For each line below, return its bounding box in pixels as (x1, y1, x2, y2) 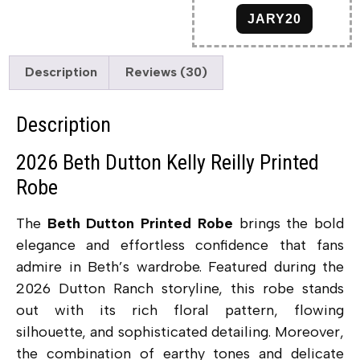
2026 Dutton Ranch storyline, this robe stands (16, 280, 344, 298)
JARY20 (247, 11, 302, 26)
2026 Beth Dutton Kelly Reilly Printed (16, 150, 319, 175)
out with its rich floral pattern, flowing (16, 301, 344, 320)
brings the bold (232, 215, 345, 233)
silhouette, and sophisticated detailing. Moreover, (16, 323, 344, 342)
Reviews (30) (125, 64, 207, 80)
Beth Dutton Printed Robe (47, 215, 233, 233)
